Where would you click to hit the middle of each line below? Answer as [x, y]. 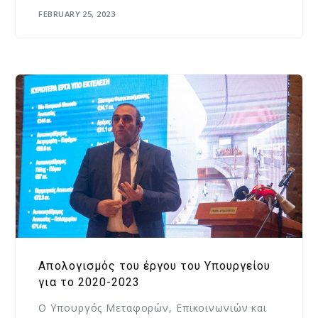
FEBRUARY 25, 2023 [77, 13]
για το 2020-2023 [89, 283]
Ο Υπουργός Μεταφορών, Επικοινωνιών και [153, 308]
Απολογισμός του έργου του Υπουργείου [154, 266]
